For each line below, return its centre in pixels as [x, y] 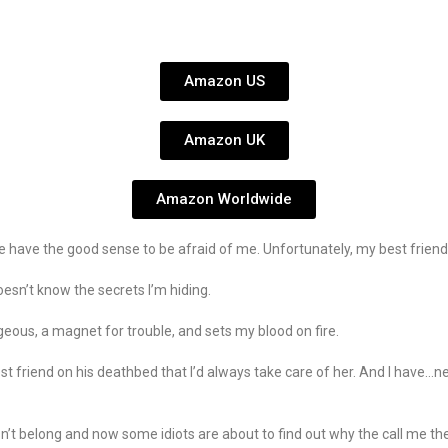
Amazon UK [224, 140]
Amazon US [224, 81]
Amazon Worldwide [224, 199]
